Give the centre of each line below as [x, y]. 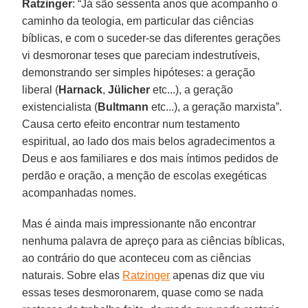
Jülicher [129, 89]
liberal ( [41, 89]
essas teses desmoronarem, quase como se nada [143, 292]
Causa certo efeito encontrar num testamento [131, 124]
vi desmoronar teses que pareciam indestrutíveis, [141, 55]
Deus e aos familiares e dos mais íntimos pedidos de [151, 158]
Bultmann [123, 107]
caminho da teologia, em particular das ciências [138, 21]
